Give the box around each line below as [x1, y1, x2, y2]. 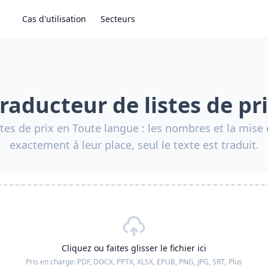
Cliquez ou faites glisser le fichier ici [62, 242, 206, 254]
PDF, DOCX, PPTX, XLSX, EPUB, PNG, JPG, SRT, [77, 257, 226, 267]
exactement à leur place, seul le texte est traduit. [9, 138, 259, 152]
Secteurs [100, 13, 135, 25]
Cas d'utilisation [22, 13, 86, 25]
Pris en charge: [26, 257, 77, 267]
